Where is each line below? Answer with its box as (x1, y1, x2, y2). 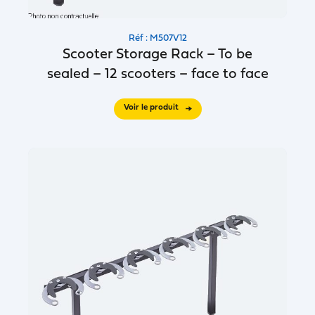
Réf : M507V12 (128, 34, 187, 43)
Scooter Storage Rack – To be (63, 48, 252, 62)
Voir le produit (123, 103, 179, 112)
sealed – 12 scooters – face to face (46, 67, 269, 82)
